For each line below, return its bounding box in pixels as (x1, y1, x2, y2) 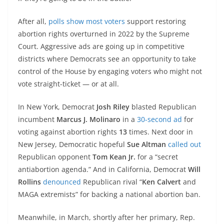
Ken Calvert (142, 177, 181, 186)
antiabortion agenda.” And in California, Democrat (18, 164, 188, 174)
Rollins (18, 177, 41, 186)
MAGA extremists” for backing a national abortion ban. (18, 189, 200, 199)
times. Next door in (127, 127, 193, 136)
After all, (18, 16, 48, 26)
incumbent (18, 114, 54, 124)
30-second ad (135, 114, 182, 124)
